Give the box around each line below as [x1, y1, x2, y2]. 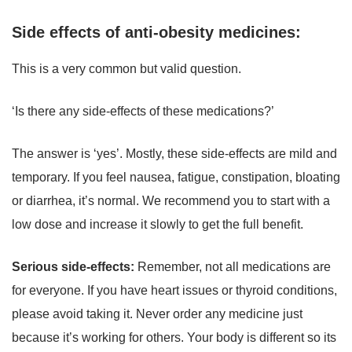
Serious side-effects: [12, 260, 137, 274]
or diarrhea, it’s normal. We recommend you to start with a [12, 194, 330, 208]
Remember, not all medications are [137, 260, 331, 274]
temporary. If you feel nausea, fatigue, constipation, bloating [12, 170, 340, 185]
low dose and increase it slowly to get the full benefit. [12, 218, 306, 232]
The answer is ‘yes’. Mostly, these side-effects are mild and [12, 147, 337, 161]
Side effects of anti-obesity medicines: [12, 24, 306, 42]
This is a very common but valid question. [12, 62, 244, 76]
